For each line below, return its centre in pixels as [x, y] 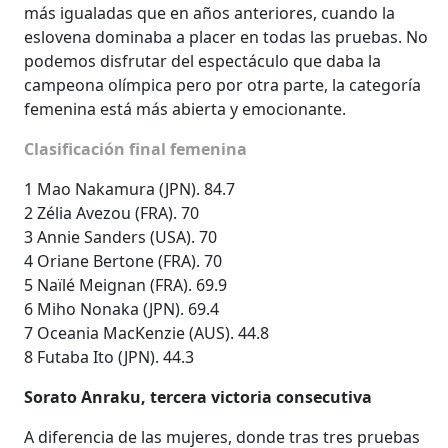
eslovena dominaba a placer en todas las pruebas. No [226, 36]
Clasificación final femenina [135, 148]
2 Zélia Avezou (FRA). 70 [111, 212]
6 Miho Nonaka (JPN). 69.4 [121, 308]
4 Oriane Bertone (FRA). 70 [123, 260]
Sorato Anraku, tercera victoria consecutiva [198, 396]
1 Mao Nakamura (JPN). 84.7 [129, 188]
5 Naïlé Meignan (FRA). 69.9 [125, 284]
